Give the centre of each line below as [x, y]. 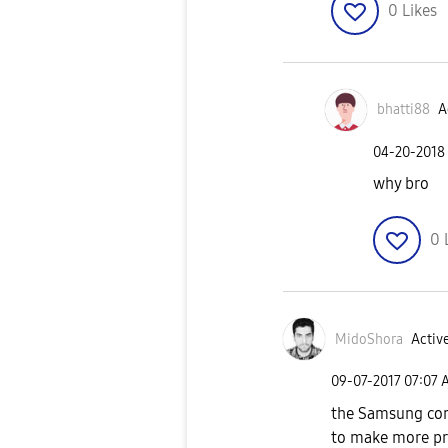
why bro [401, 184]
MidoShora [369, 339]
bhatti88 [403, 110]
